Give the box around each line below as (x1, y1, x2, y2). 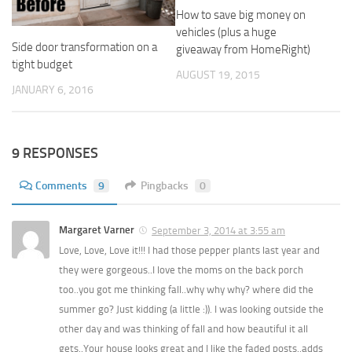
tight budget (12, 57, 72, 72)
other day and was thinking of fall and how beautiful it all (59, 323, 308, 335)
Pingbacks (141, 179, 189, 193)
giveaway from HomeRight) (176, 42, 310, 57)
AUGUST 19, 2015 (176, 68, 260, 82)
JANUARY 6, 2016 (12, 83, 93, 97)
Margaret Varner (59, 224, 134, 236)
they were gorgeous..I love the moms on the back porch (59, 264, 303, 277)
